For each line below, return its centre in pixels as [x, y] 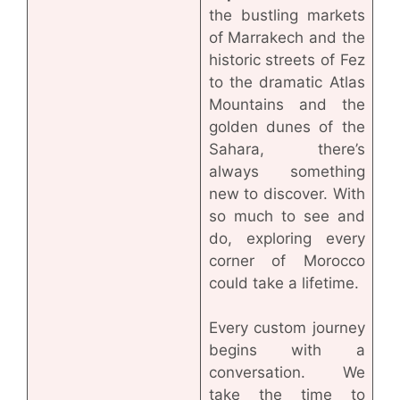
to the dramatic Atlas [287, 82]
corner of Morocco [287, 260]
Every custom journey [287, 327]
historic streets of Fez [287, 59]
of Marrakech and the [287, 37]
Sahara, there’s [287, 149]
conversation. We [287, 372]
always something [287, 171]
